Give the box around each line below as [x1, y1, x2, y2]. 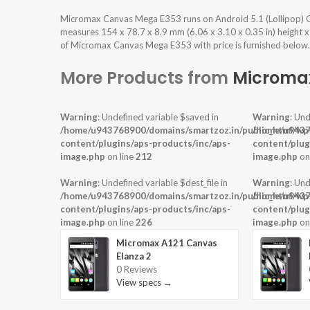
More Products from [60, 66, 232, 90]
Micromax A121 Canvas [116, 237, 217, 249]
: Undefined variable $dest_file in [98, 177, 228, 189]
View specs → [116, 277, 172, 289]
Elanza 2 [116, 250, 152, 262]
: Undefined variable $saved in [98, 111, 219, 123]
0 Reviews [116, 264, 157, 275]
